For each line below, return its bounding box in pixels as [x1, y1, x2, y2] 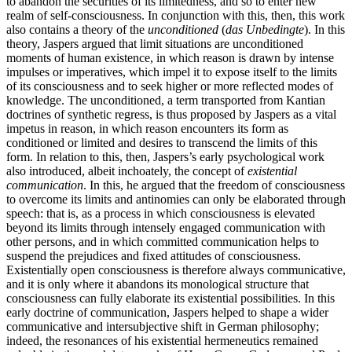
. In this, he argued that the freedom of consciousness [83, 178, 345, 192]
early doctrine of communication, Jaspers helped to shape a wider [6, 306, 328, 320]
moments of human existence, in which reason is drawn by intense [6, 51, 334, 65]
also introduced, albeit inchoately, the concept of [6, 164, 247, 178]
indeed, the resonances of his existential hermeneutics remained [6, 334, 318, 348]
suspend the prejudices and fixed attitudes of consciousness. [6, 249, 301, 263]
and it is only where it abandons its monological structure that [6, 277, 309, 291]
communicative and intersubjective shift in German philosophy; [6, 320, 319, 334]
